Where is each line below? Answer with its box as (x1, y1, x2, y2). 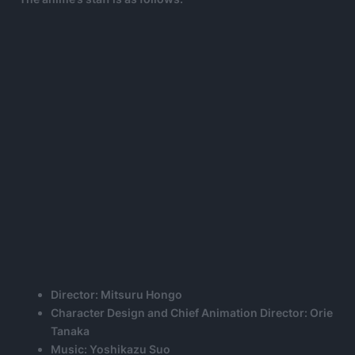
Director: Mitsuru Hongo (51, 287, 182, 301)
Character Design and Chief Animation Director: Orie (51, 305, 333, 319)
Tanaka (51, 323, 90, 338)
